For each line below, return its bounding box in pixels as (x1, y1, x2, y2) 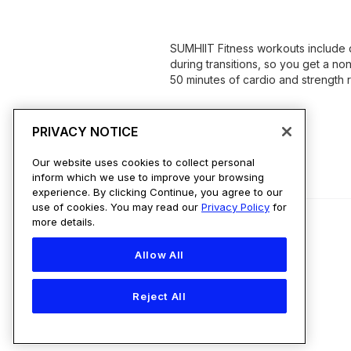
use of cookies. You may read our (32, 200, 201, 213)
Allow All (135, 248, 184, 261)
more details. (32, 215, 95, 228)
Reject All (132, 290, 186, 303)
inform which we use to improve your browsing (32, 170, 264, 183)
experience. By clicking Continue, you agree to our (32, 185, 283, 198)
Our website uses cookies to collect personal (32, 155, 255, 168)
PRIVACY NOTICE (32, 123, 138, 139)
